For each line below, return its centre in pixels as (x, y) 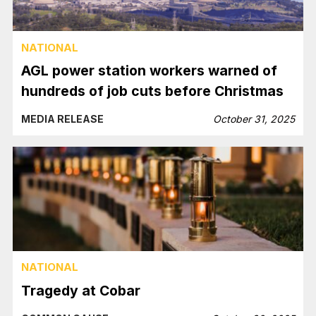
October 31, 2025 (254, 119)
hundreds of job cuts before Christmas (153, 91)
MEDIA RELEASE (63, 119)
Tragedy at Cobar (81, 290)
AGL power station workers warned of (150, 71)
